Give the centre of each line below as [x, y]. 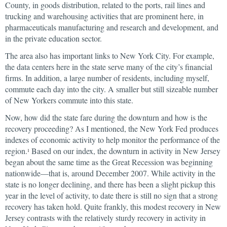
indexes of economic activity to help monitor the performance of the [112, 140]
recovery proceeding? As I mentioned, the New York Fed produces [112, 128]
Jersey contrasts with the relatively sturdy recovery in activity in [105, 218]
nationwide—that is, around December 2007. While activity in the [110, 173]
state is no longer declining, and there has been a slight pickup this [110, 184]
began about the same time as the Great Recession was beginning [109, 162]
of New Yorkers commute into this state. [69, 100]
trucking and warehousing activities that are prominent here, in [104, 16]
